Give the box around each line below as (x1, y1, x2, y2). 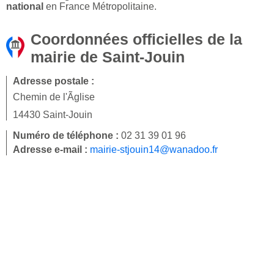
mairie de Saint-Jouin (31, 48, 185, 66)
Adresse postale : (13, 76, 94, 87)
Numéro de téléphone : (13, 130, 121, 141)
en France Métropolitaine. (43, 1, 157, 12)
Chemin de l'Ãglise (13, 92, 95, 103)
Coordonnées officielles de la (31, 31, 242, 48)
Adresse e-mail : (13, 144, 90, 155)
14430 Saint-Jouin (13, 109, 92, 120)
